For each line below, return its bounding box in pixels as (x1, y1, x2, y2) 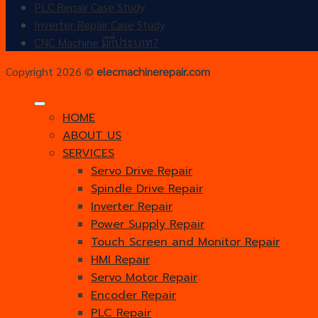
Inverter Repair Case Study (34, 17, 165, 33)
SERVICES (62, 145, 114, 163)
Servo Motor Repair (91, 269, 197, 287)
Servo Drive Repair (91, 163, 192, 180)
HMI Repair (91, 251, 150, 269)
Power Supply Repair (91, 216, 204, 234)
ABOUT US (62, 127, 121, 145)
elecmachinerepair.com (97, 64, 210, 79)
